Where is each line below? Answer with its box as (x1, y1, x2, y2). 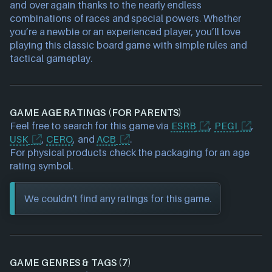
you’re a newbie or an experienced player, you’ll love (10, 25, 240, 38)
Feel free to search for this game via (10, 120, 171, 132)
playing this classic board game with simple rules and (10, 39, 247, 51)
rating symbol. (10, 160, 73, 172)
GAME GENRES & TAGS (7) (10, 256, 132, 268)
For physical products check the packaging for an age (10, 146, 250, 158)
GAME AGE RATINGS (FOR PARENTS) (10, 106, 182, 118)
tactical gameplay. (10, 52, 92, 64)
